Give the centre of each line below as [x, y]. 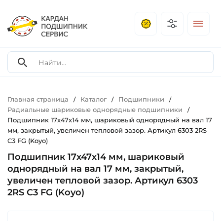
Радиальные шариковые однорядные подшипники [95, 110]
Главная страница [38, 99]
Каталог [93, 99]
